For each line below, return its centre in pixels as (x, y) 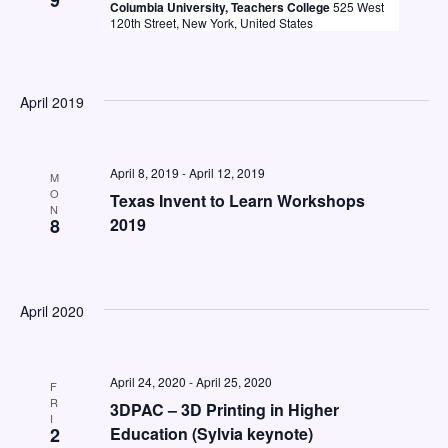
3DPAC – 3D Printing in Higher (224, 409)
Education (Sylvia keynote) (211, 433)
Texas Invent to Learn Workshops (237, 200)
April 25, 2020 (233, 381)
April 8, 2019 (144, 172)
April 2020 (51, 311)
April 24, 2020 (147, 381)
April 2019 (51, 102)
